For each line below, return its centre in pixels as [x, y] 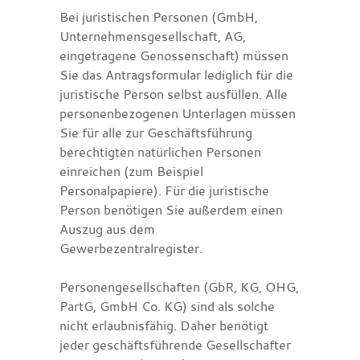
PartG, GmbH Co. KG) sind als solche [167, 306]
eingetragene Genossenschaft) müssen [174, 55]
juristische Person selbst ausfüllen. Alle [174, 94]
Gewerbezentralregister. [131, 248]
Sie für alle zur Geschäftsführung [156, 132]
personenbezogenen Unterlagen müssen [178, 113]
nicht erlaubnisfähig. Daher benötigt [164, 325]
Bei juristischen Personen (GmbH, [159, 16]
